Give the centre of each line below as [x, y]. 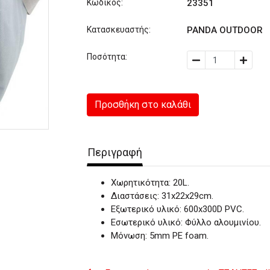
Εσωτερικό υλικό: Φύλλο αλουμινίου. [186, 222]
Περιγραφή [115, 152]
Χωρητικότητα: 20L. [150, 183]
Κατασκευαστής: [119, 30]
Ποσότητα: [107, 57]
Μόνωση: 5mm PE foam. [160, 236]
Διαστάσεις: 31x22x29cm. [162, 196]
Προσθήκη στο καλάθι [143, 105]
